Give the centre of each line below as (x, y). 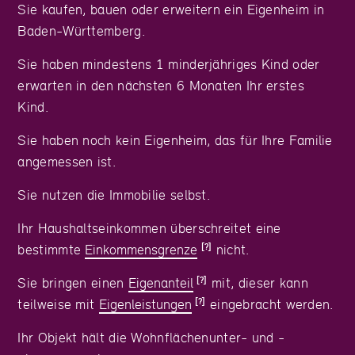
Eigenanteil (160, 283)
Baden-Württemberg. (81, 31)
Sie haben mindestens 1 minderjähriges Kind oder (169, 64)
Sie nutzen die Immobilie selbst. (114, 195)
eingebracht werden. (271, 304)
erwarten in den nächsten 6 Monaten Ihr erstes (161, 86)
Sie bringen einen (73, 283)
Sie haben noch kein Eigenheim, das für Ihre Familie (175, 140)
